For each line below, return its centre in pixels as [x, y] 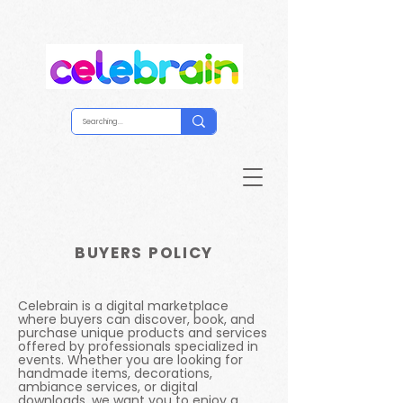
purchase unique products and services [143, 333]
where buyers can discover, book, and [136, 319]
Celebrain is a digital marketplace [123, 306]
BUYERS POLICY [144, 253]
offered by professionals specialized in [138, 346]
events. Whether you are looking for [130, 360]
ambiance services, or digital [108, 387]
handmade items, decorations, [115, 373]
